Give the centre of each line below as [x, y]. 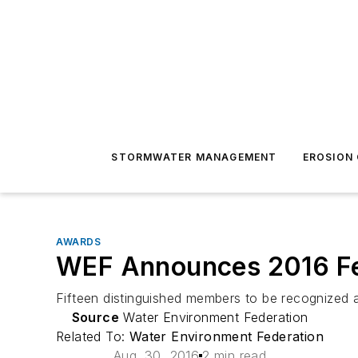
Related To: [93, 336]
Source [95, 317]
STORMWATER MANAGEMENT [194, 157]
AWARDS [79, 242]
